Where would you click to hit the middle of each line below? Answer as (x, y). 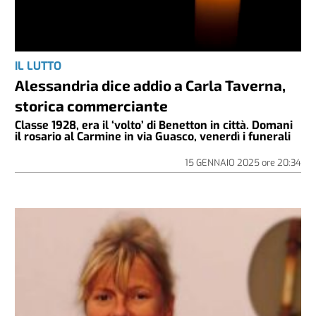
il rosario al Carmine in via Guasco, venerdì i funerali (153, 136)
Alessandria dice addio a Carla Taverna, (151, 85)
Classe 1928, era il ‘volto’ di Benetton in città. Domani (154, 125)
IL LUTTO (38, 66)
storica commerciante (92, 105)
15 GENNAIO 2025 (223, 162)
